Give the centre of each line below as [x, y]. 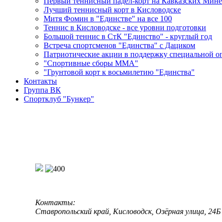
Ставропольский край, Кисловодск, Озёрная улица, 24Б [128, 211]
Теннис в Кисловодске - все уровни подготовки [125, 28]
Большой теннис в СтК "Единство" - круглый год [128, 36]
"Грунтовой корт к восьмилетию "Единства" [119, 72]
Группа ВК [42, 90]
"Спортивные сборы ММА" [91, 63]
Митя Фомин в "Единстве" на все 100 [108, 19]
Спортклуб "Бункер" [59, 99]
